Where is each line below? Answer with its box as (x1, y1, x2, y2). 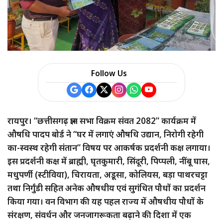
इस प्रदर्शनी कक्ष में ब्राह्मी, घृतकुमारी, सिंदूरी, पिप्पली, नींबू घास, (7, 155, 210, 167)
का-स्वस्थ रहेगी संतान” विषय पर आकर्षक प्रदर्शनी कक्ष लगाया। (7, 141, 211, 153)
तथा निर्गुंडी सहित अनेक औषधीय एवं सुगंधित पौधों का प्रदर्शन (7, 182, 206, 194)
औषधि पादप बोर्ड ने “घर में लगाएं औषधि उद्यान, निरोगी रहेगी (7, 128, 204, 140)
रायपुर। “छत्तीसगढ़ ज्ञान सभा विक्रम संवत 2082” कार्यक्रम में (7, 114, 196, 126)
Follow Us (91, 68, 127, 78)
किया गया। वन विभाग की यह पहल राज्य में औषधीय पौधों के (7, 195, 204, 207)
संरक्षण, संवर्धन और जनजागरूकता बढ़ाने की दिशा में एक (7, 209, 191, 221)
